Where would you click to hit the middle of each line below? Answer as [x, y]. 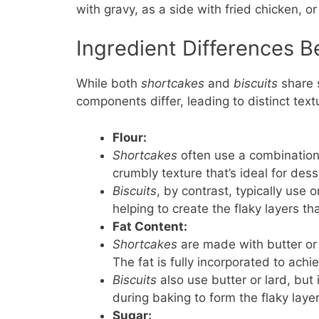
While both [109, 84]
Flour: [130, 137]
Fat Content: [150, 226]
